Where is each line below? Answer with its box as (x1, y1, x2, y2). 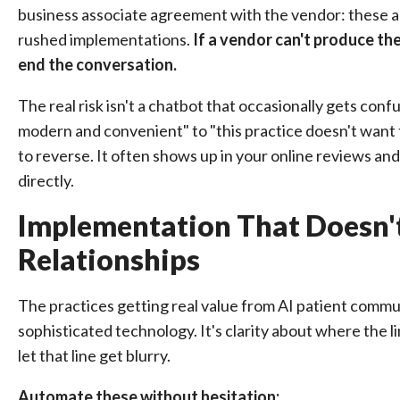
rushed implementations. (18, 29, 193, 49)
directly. (18, 171, 74, 190)
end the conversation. (18, 54, 177, 74)
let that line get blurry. (18, 346, 171, 365)
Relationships (18, 242, 200, 277)
